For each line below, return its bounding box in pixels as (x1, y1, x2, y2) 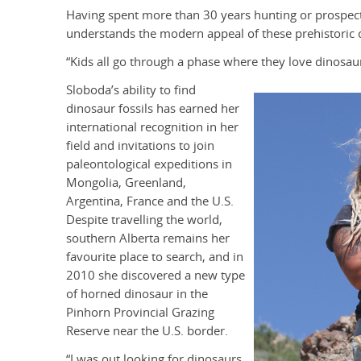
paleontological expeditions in (66, 156, 232, 173)
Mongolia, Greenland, (66, 174, 186, 192)
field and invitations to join (66, 137, 214, 155)
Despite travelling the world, (66, 211, 222, 229)
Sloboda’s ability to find (66, 81, 196, 99)
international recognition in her (66, 118, 239, 136)
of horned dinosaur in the (66, 285, 208, 303)
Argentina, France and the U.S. (66, 193, 234, 210)
